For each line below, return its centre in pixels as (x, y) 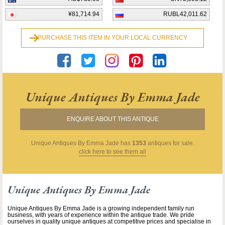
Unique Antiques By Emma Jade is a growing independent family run (101, 209)
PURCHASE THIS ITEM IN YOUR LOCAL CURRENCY (112, 38)
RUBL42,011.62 (185, 14)
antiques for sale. (170, 143)
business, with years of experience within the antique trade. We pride (101, 215)
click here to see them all (113, 152)
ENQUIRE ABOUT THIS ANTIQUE (113, 119)
